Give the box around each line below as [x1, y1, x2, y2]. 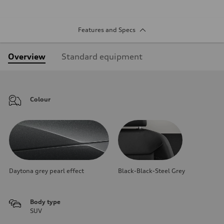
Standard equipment [61, 51, 142, 61]
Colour [30, 95, 50, 103]
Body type [30, 197, 60, 205]
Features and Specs [77, 25, 135, 33]
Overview [8, 51, 45, 61]
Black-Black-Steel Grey [118, 166, 185, 174]
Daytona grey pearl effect [9, 166, 84, 174]
